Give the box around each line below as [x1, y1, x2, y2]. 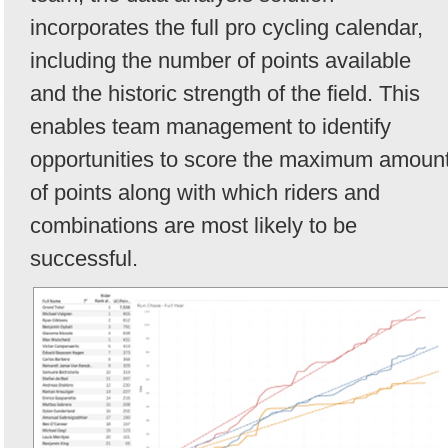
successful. [30, 246, 138, 272]
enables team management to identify [30, 114, 391, 140]
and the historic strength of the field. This [30, 81, 420, 107]
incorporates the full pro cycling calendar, [30, 15, 423, 41]
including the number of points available [30, 48, 411, 74]
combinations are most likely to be [30, 213, 357, 239]
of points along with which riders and [30, 180, 380, 206]
